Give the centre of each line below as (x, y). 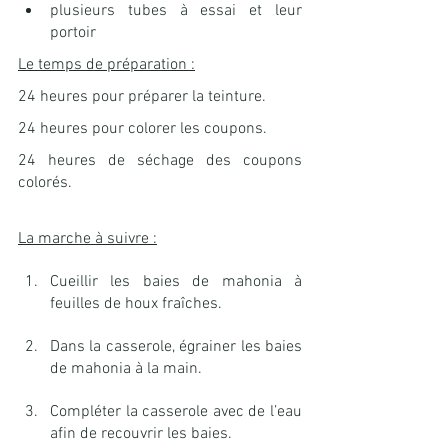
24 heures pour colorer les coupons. (142, 129)
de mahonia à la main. (126, 369)
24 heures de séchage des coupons (160, 161)
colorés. (45, 183)
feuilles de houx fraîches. (136, 304)
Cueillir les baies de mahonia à (176, 282)
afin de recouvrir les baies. (141, 434)
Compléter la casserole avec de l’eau (176, 412)
